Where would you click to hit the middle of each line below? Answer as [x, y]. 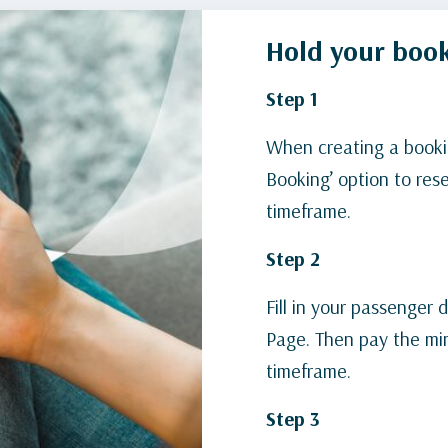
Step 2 [293, 259]
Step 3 [293, 419]
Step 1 [292, 99]
